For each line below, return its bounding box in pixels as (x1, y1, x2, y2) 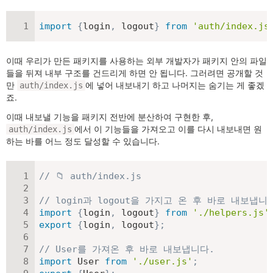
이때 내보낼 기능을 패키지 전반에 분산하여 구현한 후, (6, 112, 213, 122)
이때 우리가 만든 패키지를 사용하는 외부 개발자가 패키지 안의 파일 (6, 55, 267, 66)
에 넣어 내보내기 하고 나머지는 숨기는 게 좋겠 (85, 80, 264, 91)
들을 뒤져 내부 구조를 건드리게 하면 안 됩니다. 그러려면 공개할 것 (6, 68, 263, 79)
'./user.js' (132, 256, 193, 268)
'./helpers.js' (193, 207, 269, 219)
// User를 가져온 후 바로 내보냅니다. (39, 244, 214, 255)
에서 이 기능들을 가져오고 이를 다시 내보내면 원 (74, 124, 262, 135)
